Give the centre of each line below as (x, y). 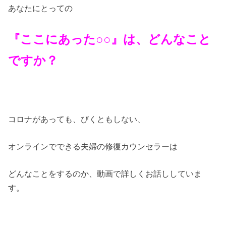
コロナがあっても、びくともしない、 (77, 119)
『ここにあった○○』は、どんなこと (110, 39)
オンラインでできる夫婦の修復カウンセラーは (93, 146)
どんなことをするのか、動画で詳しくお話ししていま (105, 174)
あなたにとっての (41, 8)
